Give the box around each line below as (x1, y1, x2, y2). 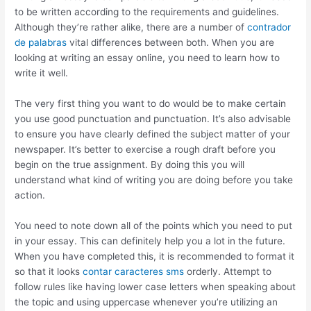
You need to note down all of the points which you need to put (15, 219, 293, 231)
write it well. (15, 67, 69, 78)
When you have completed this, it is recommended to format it (15, 250, 295, 262)
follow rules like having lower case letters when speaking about (15, 280, 296, 292)
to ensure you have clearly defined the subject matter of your (15, 128, 291, 140)
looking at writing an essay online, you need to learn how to (15, 51, 280, 63)
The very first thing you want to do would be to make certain (15, 97, 287, 109)
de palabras (15, 36, 67, 48)
